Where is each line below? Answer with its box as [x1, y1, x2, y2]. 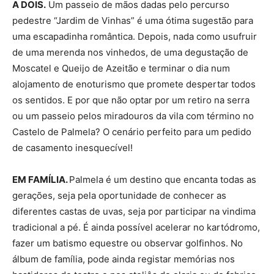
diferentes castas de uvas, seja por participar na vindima [12, 205, 256, 217]
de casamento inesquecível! [12, 141, 133, 154]
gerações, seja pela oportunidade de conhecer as [12, 189, 226, 201]
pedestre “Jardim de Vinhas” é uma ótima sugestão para [12, 14, 253, 26]
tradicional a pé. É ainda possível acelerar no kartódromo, [12, 221, 260, 233]
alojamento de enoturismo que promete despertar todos [12, 78, 256, 90]
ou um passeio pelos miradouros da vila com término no [12, 109, 254, 122]
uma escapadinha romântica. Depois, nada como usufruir [12, 30, 257, 42]
